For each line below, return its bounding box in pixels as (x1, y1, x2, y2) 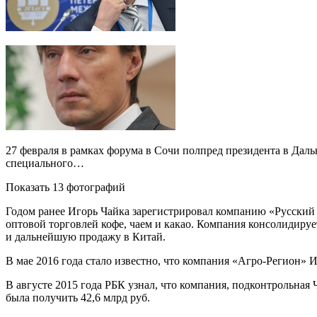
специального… (6, 157, 84, 169)
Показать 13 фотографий (6, 181, 125, 193)
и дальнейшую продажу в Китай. (6, 231, 166, 243)
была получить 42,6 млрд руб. (6, 292, 150, 304)
